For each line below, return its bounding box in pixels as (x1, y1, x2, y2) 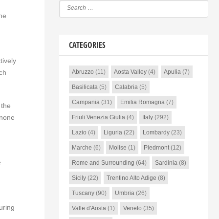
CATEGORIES (68, 40, 106, 50)
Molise (109, 144, 127, 151)
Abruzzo (71, 68, 94, 75)
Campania (71, 99, 100, 106)
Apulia (163, 68, 181, 75)
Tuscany (71, 190, 94, 197)
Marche (71, 144, 92, 151)
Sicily (71, 175, 86, 181)
